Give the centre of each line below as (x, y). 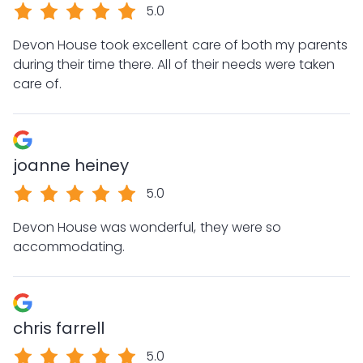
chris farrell (59, 328)
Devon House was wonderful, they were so (147, 227)
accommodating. (69, 247)
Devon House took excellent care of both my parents (180, 45)
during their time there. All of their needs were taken (85, 64)
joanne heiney (71, 165)
